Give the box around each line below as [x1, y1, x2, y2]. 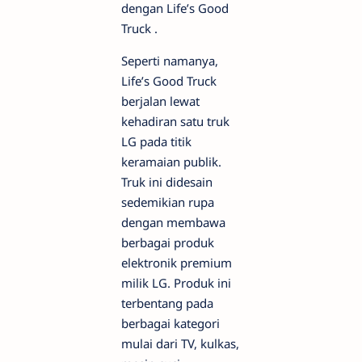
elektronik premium [121, 255, 232, 271]
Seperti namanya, [121, 53, 218, 69]
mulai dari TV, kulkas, [121, 335, 239, 351]
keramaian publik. [121, 154, 221, 170]
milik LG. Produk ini [121, 275, 231, 291]
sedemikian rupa [121, 194, 214, 210]
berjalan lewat [121, 93, 200, 109]
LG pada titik [121, 133, 192, 149]
